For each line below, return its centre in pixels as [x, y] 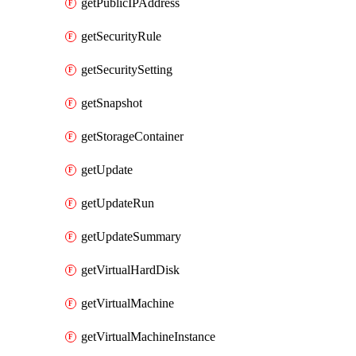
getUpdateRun [118, 203]
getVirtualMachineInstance [148, 337]
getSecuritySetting [127, 70]
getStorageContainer [132, 136]
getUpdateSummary [131, 236]
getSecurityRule [121, 36]
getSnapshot [112, 103]
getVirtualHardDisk [130, 270]
